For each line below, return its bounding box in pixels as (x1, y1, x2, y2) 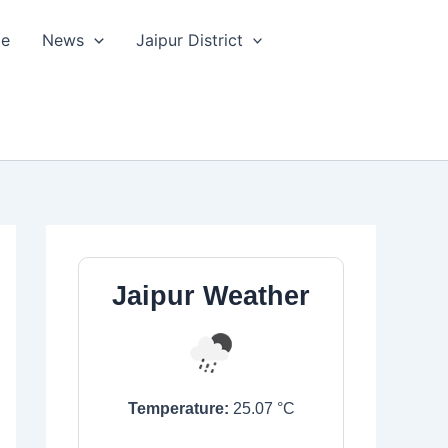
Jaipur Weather (112, 280, 310, 311)
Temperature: (127, 400, 229, 417)
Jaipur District (135, 30, 243, 50)
